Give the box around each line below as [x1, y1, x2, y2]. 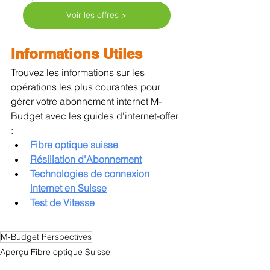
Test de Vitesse [30, 196, 95, 209]
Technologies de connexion [30, 167, 152, 180]
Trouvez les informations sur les [11, 66, 147, 78]
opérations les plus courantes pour [11, 80, 163, 93]
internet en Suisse [30, 181, 107, 194]
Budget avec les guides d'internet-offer [11, 109, 181, 122]
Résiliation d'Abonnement [30, 152, 142, 165]
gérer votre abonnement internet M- [11, 95, 162, 107]
